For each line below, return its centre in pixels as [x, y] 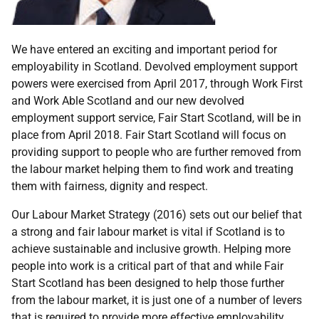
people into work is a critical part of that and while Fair [147, 266]
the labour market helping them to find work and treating [152, 169]
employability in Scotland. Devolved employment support [155, 67]
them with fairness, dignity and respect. [110, 186]
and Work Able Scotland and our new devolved [128, 101]
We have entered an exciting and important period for [144, 49]
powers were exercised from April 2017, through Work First [157, 84]
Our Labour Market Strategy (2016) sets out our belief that [157, 215]
